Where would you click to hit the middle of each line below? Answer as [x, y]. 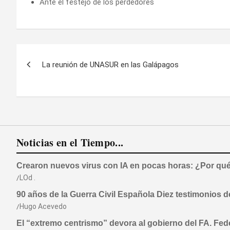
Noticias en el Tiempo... [70, 142]
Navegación [60, 54]
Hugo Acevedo [43, 206]
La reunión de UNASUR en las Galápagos [110, 64]
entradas [48, 96]
